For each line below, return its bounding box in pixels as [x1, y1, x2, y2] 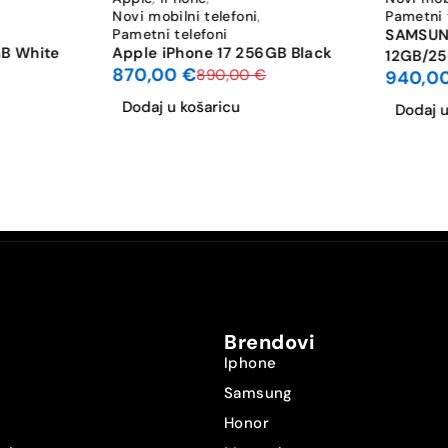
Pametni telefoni [112, 24, 228, 43]
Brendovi [224, 328, 315, 355]
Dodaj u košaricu [122, 96, 241, 117]
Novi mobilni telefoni [112, 6, 258, 25]
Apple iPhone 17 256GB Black [112, 42, 332, 63]
